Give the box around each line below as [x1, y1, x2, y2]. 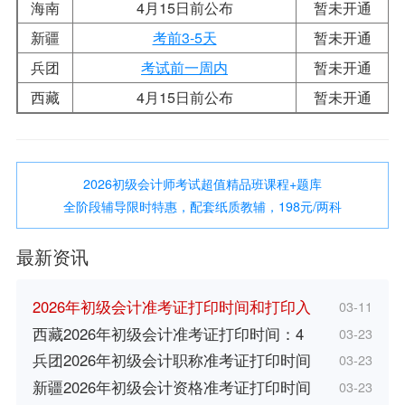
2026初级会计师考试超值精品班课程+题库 [83, 174, 322, 193]
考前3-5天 [152, 26, 217, 48]
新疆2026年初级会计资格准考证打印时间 [32, 375, 311, 398]
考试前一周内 [141, 56, 228, 78]
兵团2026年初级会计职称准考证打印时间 [32, 349, 311, 372]
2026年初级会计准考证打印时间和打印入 [32, 296, 311, 318]
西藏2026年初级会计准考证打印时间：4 [32, 322, 304, 344]
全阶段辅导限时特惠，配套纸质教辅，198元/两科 [63, 196, 342, 215]
